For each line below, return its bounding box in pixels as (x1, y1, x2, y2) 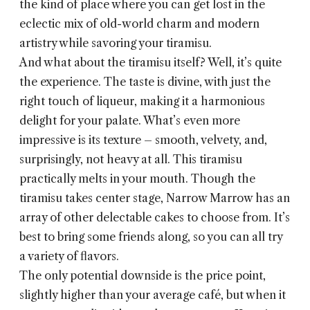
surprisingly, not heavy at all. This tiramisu (19, 152, 242, 167)
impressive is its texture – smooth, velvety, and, (19, 133, 267, 147)
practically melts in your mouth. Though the (19, 172, 255, 186)
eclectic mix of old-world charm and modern (19, 17, 259, 31)
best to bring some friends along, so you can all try (19, 230, 282, 244)
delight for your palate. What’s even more (19, 113, 240, 128)
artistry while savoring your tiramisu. (19, 36, 212, 51)
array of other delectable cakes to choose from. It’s (19, 210, 290, 225)
